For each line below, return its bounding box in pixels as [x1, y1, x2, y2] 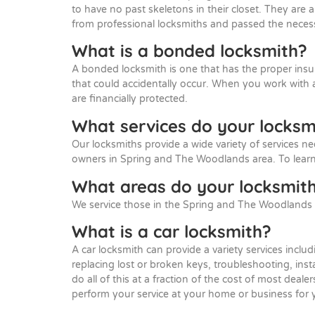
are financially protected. [72, 93, 188, 105]
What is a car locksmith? [72, 221, 271, 243]
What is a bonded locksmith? [72, 40, 307, 62]
